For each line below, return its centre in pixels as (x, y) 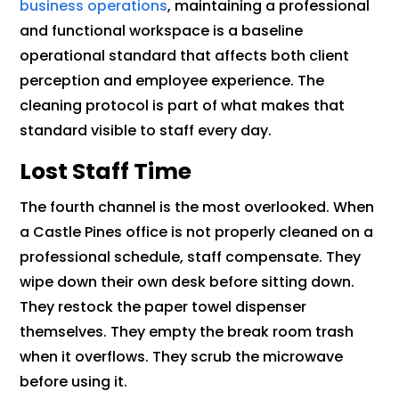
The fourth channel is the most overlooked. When (197, 208)
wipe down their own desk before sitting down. (187, 282)
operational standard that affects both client (185, 56)
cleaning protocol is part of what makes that (183, 106)
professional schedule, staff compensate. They (191, 257)
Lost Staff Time (106, 172)
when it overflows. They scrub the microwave (182, 357)
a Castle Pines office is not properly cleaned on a (197, 232)
